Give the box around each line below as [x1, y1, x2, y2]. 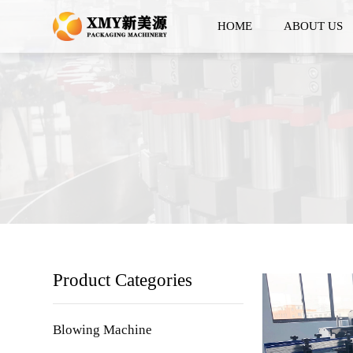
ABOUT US [284, 20, 344, 33]
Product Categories [53, 270, 193, 291]
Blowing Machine [53, 321, 153, 337]
